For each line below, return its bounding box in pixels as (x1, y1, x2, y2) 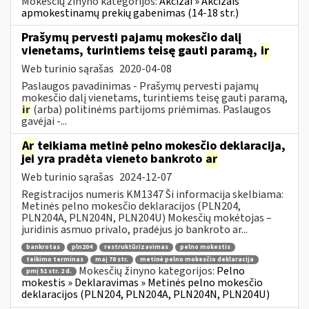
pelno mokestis (180, 243, 230, 252)
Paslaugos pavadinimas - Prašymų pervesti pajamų (21, 78, 259, 94)
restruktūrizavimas (104, 243, 168, 252)
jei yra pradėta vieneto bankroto (21, 150, 205, 168)
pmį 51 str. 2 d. (26, 267, 72, 277)
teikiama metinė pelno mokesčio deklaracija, (34, 137, 286, 154)
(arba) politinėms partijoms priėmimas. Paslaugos (31, 101, 271, 117)
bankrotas (26, 243, 60, 252)
